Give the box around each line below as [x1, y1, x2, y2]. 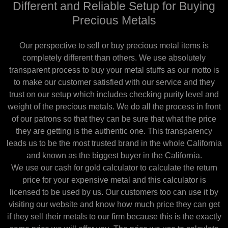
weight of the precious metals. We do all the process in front [7, 102, 221, 111]
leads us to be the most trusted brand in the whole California [6, 139, 222, 148]
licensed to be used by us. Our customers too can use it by [10, 188, 218, 196]
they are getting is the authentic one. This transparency [16, 127, 212, 135]
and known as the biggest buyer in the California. [26, 151, 202, 160]
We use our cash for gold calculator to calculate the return [11, 163, 217, 172]
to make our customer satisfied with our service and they [13, 78, 215, 87]
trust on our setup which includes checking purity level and [9, 90, 219, 99]
